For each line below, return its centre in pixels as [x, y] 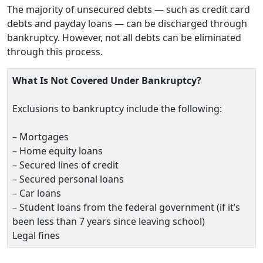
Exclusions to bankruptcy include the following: [117, 108]
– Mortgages [41, 136]
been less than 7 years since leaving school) [109, 221]
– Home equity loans [58, 151]
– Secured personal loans [68, 179]
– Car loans [37, 193]
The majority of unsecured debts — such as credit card [129, 9]
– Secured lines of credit [65, 165]
